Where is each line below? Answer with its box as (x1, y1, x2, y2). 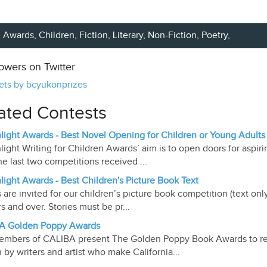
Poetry (201, 30, 228, 41)
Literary (113, 30, 144, 41)
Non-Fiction (148, 30, 197, 41)
